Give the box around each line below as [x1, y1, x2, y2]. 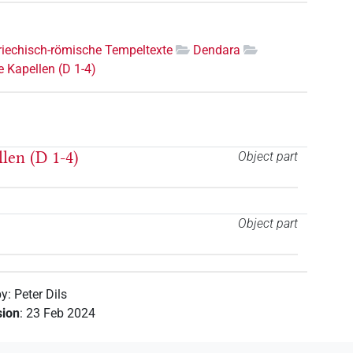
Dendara [193, 42, 241, 58]
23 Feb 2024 [26, 306, 96, 321]
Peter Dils [14, 287, 68, 303]
